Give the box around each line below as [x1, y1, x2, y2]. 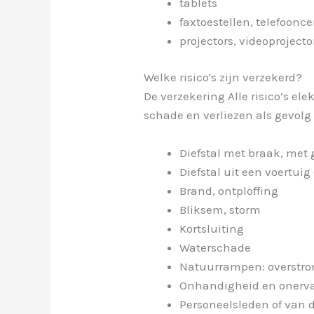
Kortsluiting [179, 221, 245, 236]
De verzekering [144, 89, 226, 104]
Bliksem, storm [179, 203, 261, 217]
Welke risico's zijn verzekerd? [144, 70, 303, 85]
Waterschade [179, 240, 252, 255]
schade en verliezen [144, 108, 257, 123]
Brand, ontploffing [179, 184, 279, 198]
